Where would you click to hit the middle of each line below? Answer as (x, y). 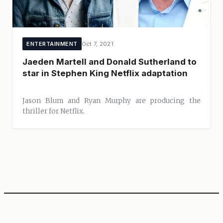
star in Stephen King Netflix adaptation (105, 73)
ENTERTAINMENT (52, 44)
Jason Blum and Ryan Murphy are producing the (111, 101)
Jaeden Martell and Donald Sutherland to (110, 62)
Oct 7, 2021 (97, 44)
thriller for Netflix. (54, 111)
